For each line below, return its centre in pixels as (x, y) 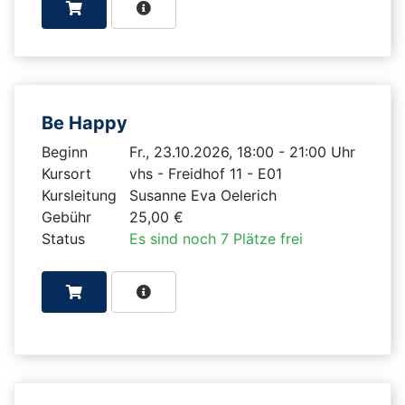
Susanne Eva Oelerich (202, 195)
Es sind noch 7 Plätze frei (216, 238)
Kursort (66, 173)
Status (63, 238)
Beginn (65, 151)
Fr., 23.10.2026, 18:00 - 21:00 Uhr (242, 151)
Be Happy (87, 122)
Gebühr (66, 217)
